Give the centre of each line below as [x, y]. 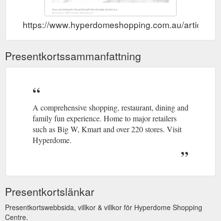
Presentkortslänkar [50, 192]
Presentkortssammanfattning [73, 56]
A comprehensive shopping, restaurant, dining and [110, 108]
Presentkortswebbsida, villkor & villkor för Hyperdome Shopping [104, 207]
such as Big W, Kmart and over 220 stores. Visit [107, 129]
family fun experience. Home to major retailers [105, 118]
